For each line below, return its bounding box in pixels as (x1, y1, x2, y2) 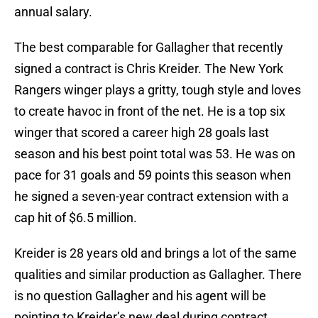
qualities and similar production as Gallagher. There (14, 267, 302, 283)
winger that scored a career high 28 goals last (14, 125, 269, 141)
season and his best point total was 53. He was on (14, 146, 295, 162)
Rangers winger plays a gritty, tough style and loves (14, 82, 301, 98)
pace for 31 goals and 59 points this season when (14, 168, 291, 183)
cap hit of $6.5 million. (14, 210, 137, 226)
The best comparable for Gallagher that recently (14, 40, 283, 55)
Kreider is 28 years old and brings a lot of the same (14, 246, 297, 261)
